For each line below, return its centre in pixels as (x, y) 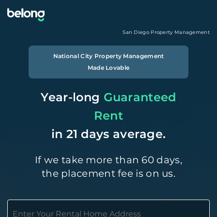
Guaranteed (140, 97)
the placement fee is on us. (108, 173)
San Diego (137, 32)
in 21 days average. (108, 134)
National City (73, 56)
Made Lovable (108, 68)
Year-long (70, 97)
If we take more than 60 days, (108, 160)
